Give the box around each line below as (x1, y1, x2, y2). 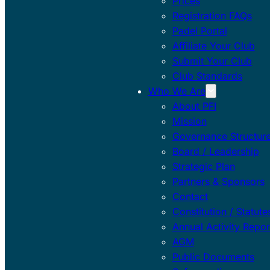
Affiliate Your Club (172, 39, 255, 52)
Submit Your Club (172, 54, 252, 67)
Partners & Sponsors (172, 175, 265, 187)
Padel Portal (172, 24, 227, 37)
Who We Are (148, 84, 206, 97)
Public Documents (172, 250, 254, 263)
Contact (172, 190, 208, 202)
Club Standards (172, 69, 242, 82)
